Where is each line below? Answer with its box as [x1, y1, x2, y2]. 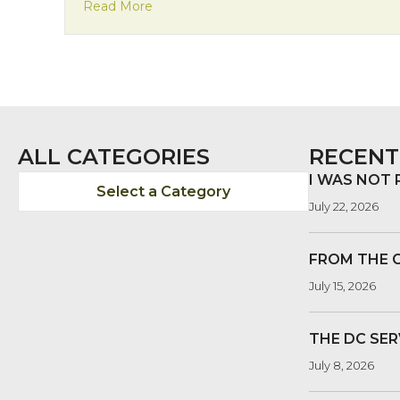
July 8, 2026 [309, 358, 374, 373]
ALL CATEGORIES [18, 144, 210, 171]
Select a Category [96, 183, 230, 201]
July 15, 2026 [309, 279, 376, 294]
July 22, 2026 [309, 199, 379, 214]
